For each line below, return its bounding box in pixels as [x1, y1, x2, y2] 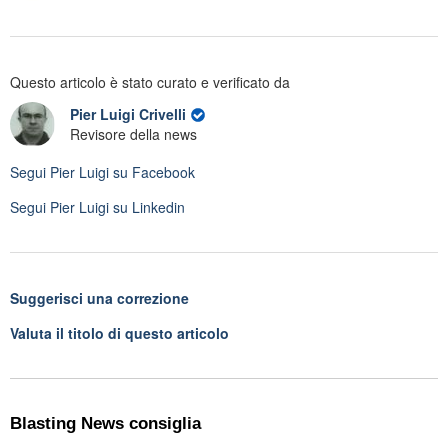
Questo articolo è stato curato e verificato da [10, 71, 290, 92]
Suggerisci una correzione [10, 287, 189, 308]
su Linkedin [109, 196, 185, 217]
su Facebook [109, 161, 195, 182]
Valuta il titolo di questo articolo [10, 322, 229, 343]
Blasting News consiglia [10, 413, 201, 433]
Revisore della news [70, 124, 197, 145]
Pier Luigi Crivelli [70, 104, 190, 125]
